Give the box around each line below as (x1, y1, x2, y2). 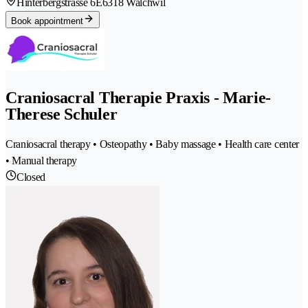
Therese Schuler (5, 105, 118, 123)
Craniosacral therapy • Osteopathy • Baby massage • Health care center (5, 137, 299, 150)
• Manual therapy (5, 154, 77, 166)
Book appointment (11, 16, 83, 27)
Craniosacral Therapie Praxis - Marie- (5, 89, 272, 107)
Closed (16, 170, 46, 183)
